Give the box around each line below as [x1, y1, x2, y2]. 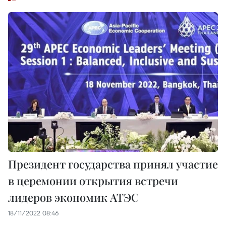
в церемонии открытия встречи [8, 173, 178, 189]
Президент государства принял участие [8, 156, 218, 172]
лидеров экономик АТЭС [8, 190, 139, 205]
